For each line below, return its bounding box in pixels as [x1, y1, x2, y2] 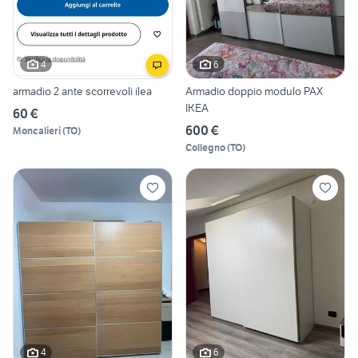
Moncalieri [13, 125, 61, 137]
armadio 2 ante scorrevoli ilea [13, 84, 152, 99]
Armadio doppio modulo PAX [185, 84, 323, 99]
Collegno [185, 141, 225, 154]
